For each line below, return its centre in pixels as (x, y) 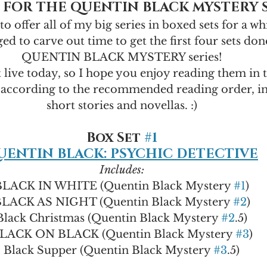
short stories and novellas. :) (122, 106)
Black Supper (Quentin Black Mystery (108, 251)
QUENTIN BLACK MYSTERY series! (122, 58)
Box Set (115, 138)
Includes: (122, 170)
